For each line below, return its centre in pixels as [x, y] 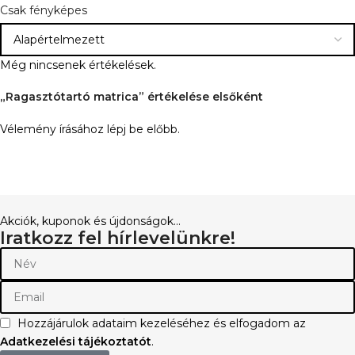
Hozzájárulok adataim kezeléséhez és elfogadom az [162, 323]
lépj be [125, 129]
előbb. [162, 129]
